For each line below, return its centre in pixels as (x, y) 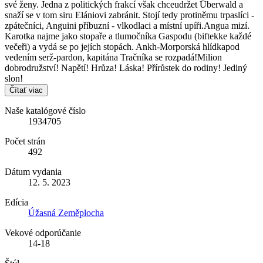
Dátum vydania (33, 172)
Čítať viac (26, 90)
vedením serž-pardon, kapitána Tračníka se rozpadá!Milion (113, 57)
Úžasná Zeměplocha (66, 213)
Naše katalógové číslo (45, 111)
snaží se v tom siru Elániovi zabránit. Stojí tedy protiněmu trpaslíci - (129, 15)
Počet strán (25, 141)
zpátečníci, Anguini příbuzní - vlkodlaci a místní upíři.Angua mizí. (127, 26)
